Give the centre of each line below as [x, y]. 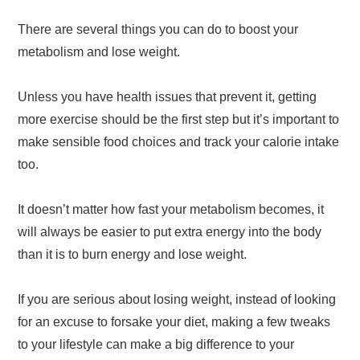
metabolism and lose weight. [99, 51]
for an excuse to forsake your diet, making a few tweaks [174, 321]
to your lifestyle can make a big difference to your [156, 344]
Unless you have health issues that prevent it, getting [168, 96]
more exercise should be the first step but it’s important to [179, 119]
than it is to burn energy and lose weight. [134, 254]
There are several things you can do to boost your [158, 29]
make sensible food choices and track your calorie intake [179, 141]
